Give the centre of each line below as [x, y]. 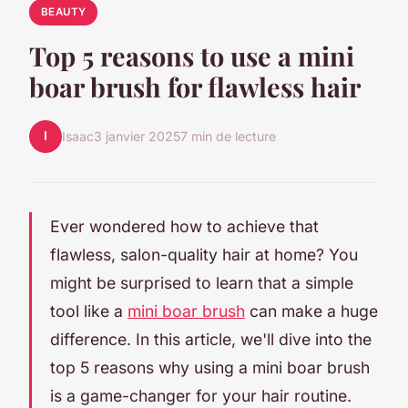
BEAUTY [63, 12]
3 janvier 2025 [137, 137]
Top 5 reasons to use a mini [192, 55]
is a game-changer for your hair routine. [201, 395]
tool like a [89, 311]
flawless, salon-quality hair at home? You [204, 254]
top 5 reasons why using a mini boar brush [210, 367]
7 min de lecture [228, 137]
